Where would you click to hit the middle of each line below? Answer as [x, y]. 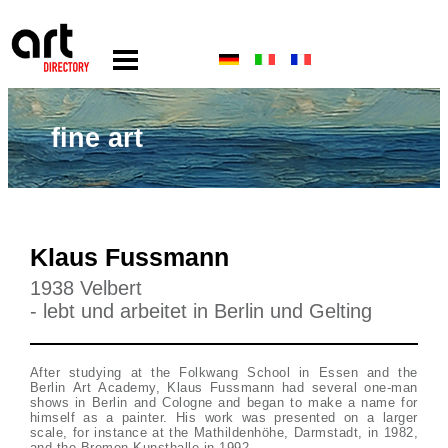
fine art [97, 137]
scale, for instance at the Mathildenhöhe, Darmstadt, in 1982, [224, 432]
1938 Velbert [85, 288]
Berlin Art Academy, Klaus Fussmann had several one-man [223, 387]
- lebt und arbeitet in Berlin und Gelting [200, 311]
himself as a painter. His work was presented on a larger [223, 417]
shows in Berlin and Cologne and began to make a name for [223, 402]
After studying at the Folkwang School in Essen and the [223, 372]
